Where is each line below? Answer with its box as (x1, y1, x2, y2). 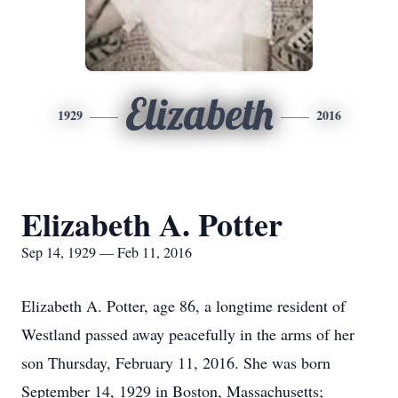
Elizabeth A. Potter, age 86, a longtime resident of (21, 295, 346, 316)
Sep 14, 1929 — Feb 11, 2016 (21, 243, 192, 261)
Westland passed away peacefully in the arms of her (21, 323, 354, 345)
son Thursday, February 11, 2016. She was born (21, 352, 330, 373)
